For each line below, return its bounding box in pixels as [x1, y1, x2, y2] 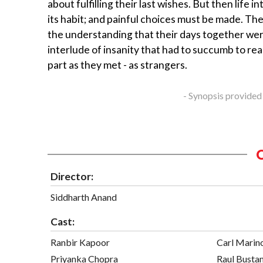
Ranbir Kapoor [50, 236, 110, 248]
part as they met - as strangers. [48, 59, 187, 72]
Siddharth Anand [50, 191, 117, 203]
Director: [50, 170, 93, 183]
